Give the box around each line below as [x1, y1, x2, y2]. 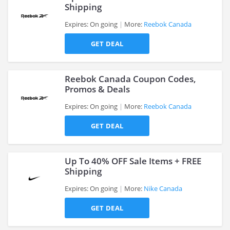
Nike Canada [144, 184, 182, 193]
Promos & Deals [65, 83, 130, 95]
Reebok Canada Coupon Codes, [65, 73, 196, 85]
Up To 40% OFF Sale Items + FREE [65, 155, 201, 167]
